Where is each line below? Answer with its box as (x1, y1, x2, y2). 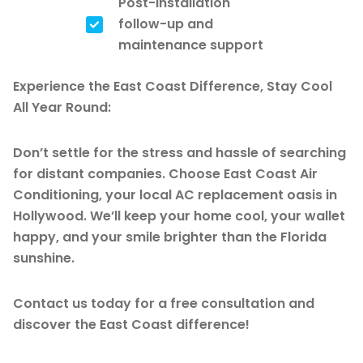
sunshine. (13, 248, 75, 267)
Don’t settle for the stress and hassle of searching (13, 143, 346, 162)
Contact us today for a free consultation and (13, 293, 314, 313)
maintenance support (118, 35, 263, 54)
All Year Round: (13, 97, 111, 117)
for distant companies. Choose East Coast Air (13, 164, 318, 183)
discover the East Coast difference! (13, 314, 250, 334)
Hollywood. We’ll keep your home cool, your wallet (13, 206, 345, 225)
